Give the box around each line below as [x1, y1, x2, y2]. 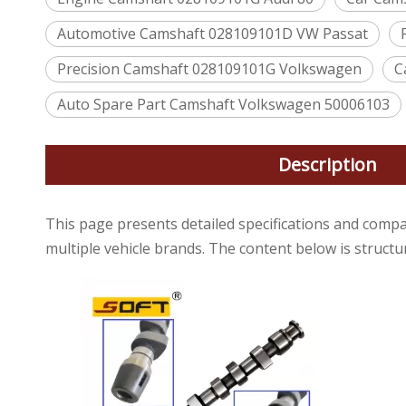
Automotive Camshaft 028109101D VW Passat [57, 24, 368, 43]
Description [277, 152, 377, 177]
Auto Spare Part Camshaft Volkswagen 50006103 [57, 94, 390, 114]
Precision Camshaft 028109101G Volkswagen [57, 59, 362, 79]
